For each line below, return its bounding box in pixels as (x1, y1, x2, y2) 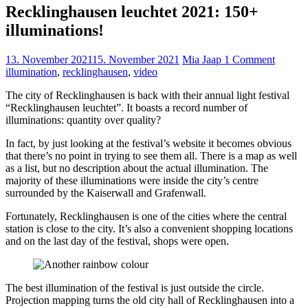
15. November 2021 (92, 54, 179, 66)
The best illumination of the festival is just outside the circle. (5, 282, 264, 294)
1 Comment (224, 54, 275, 66)
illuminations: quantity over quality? (5, 114, 161, 126)
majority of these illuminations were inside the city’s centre (5, 175, 258, 187)
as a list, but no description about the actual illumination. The (5, 162, 268, 175)
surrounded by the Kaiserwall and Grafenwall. (5, 187, 206, 199)
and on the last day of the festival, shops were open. (5, 235, 229, 247)
